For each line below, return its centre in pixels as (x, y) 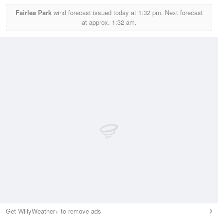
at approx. (97, 22)
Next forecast (183, 13)
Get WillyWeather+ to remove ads (54, 211)
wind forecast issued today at (95, 13)
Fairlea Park (33, 13)
